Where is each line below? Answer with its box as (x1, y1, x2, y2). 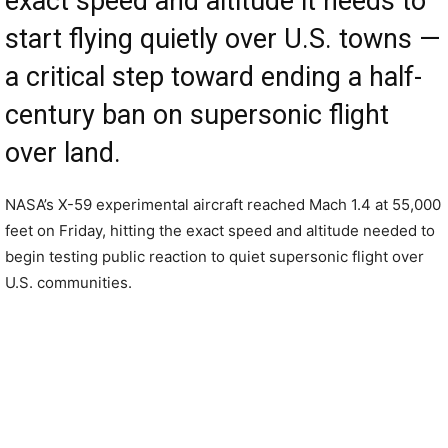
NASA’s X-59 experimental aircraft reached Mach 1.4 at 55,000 (5, 195, 441, 214)
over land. (5, 137, 121, 169)
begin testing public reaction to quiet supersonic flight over (5, 247, 424, 266)
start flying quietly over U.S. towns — (5, 23, 441, 55)
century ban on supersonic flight (5, 99, 389, 131)
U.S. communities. (5, 273, 132, 292)
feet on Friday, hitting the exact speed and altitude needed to (5, 221, 435, 240)
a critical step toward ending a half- (5, 61, 422, 93)
